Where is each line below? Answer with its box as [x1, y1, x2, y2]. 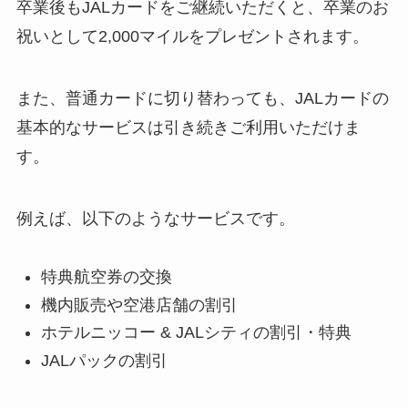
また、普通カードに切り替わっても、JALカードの [15, 88, 389, 107]
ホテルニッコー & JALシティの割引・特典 [40, 323, 352, 342]
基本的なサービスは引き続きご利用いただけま [15, 117, 361, 137]
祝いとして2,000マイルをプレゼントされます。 [15, 26, 369, 46]
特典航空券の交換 [40, 268, 172, 287]
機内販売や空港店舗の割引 [40, 295, 238, 314]
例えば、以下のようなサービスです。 [15, 209, 295, 228]
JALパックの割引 [40, 351, 168, 370]
